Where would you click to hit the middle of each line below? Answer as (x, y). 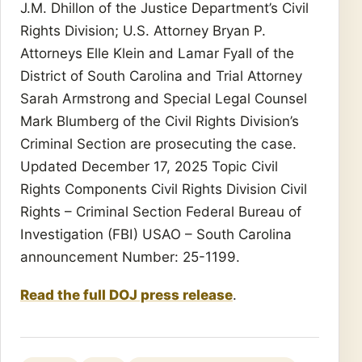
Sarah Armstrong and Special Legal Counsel (164, 99)
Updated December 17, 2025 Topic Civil (149, 166)
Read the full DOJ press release (126, 294)
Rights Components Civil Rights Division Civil (164, 189)
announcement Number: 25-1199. (130, 257)
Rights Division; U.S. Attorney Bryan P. (143, 31)
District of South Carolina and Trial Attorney (161, 76)
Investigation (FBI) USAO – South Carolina (156, 234)
